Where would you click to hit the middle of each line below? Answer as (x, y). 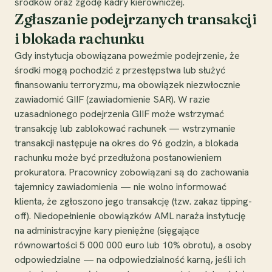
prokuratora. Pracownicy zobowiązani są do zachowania (132, 172)
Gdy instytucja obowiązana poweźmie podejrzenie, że (127, 55)
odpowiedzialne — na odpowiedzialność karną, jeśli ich (130, 259)
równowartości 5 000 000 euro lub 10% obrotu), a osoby (133, 245)
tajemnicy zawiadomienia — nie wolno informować (121, 186)
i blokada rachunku (80, 38)
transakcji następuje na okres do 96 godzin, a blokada (127, 143)
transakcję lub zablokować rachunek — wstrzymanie (125, 128)
